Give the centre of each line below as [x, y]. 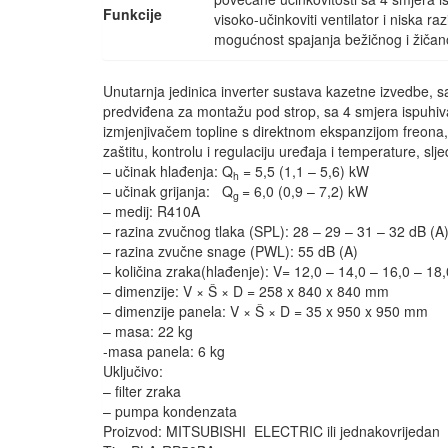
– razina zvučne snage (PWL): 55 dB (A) [230, 251]
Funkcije [132, 14]
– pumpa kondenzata [170, 411]
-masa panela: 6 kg [164, 351]
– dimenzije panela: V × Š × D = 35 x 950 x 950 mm [265, 311]
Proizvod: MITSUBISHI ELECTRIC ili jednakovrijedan [271, 431]
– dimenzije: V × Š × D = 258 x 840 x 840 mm [246, 291]
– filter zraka [142, 391]
